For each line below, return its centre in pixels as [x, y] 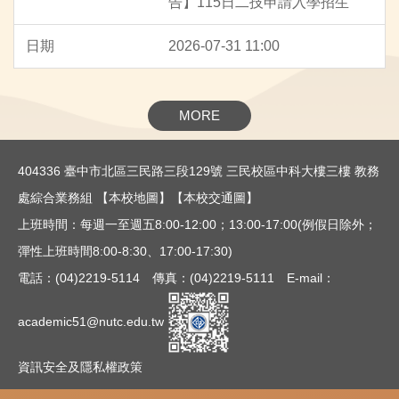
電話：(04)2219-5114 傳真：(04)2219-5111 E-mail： [176, 277]
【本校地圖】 [134, 197]
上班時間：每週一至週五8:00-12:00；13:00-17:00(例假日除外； [197, 224]
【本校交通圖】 [215, 197]
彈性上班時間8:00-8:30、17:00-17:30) [125, 251]
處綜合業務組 [57, 197]
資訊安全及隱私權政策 [80, 366]
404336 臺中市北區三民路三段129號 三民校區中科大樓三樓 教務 [199, 171]
